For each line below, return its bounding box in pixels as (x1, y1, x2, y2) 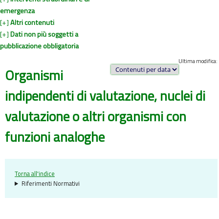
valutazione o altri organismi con (5, 106, 186, 127)
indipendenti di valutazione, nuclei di (5, 86, 205, 107)
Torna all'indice (15, 168, 55, 178)
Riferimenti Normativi (21, 178, 80, 188)
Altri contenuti (10, 17, 54, 28)
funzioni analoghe (5, 127, 105, 148)
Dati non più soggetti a (10, 29, 78, 40)
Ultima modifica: (178, 57, 218, 66)
